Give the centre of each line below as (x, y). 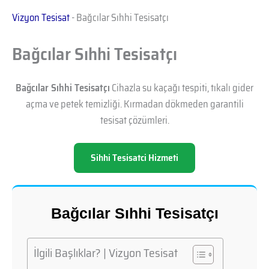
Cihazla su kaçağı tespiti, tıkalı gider (182, 87)
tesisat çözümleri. (134, 120)
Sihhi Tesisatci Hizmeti (134, 158)
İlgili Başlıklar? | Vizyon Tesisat (106, 253)
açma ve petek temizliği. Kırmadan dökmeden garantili (134, 104)
